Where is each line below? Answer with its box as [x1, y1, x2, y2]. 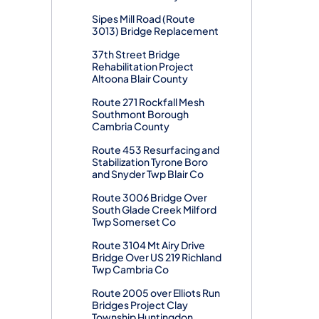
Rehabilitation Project [92, 59, 194, 73]
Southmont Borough [92, 107, 189, 120]
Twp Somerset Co [92, 214, 176, 228]
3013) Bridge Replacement [92, 23, 219, 37]
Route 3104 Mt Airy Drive [92, 238, 205, 251]
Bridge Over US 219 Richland [92, 250, 221, 263]
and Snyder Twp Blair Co [92, 167, 204, 180]
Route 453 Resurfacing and [92, 142, 219, 156]
